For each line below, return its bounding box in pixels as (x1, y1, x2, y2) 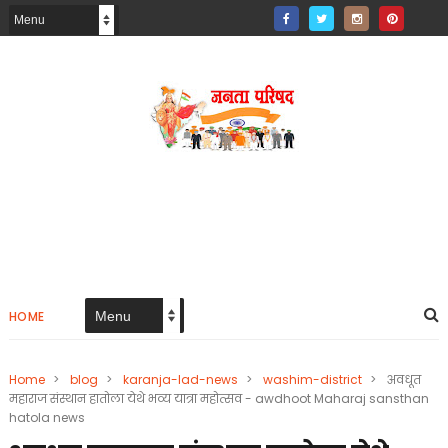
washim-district (262, 371, 362, 388)
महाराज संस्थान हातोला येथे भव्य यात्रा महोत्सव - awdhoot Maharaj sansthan (8, 390, 429, 407)
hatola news (8, 409, 85, 426)
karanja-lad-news (122, 371, 238, 388)
